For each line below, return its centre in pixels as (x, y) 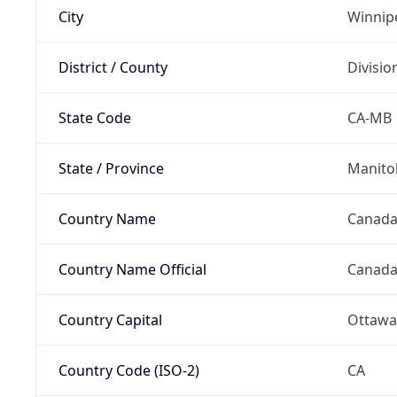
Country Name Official (132, 269)
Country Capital (110, 319)
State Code (94, 117)
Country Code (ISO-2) (128, 370)
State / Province (111, 168)
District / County (113, 67)
